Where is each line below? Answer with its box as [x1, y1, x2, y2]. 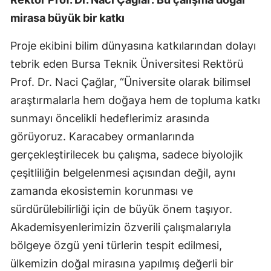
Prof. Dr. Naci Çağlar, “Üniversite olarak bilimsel [10, 76, 250, 89]
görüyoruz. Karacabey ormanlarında [10, 130, 194, 143]
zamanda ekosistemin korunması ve [10, 184, 193, 198]
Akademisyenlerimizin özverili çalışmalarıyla [10, 221, 231, 234]
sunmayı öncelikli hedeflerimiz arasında [10, 112, 209, 125]
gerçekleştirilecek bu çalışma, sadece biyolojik [10, 148, 243, 162]
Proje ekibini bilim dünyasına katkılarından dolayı [10, 39, 256, 53]
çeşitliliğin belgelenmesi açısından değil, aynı [10, 166, 235, 180]
